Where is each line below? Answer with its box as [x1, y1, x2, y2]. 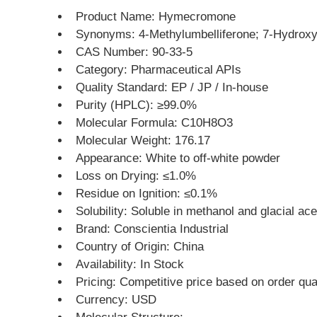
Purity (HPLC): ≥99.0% [76, 98, 197, 112]
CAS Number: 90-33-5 [76, 45, 192, 59]
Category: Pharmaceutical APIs [76, 63, 241, 76]
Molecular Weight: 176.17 [76, 134, 210, 147]
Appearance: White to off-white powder [76, 151, 280, 165]
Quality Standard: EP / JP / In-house [76, 81, 268, 94]
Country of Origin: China [76, 240, 204, 253]
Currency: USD [76, 293, 156, 306]
